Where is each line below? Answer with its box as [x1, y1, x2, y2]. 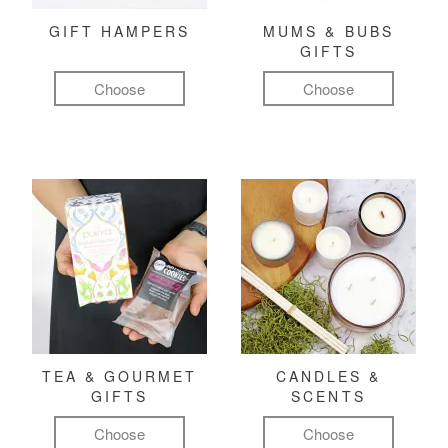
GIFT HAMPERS [48, 21, 191, 42]
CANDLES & [275, 366, 382, 387]
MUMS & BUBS [263, 21, 394, 42]
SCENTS [291, 386, 366, 407]
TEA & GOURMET [41, 366, 198, 387]
